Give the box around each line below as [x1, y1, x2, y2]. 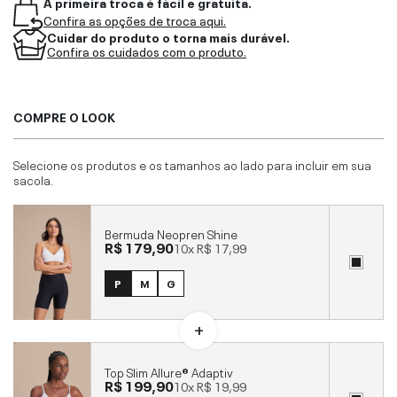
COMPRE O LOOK [13, 106, 115, 125]
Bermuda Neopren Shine [105, 224, 237, 243]
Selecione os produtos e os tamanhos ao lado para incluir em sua [13, 154, 371, 173]
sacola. [13, 169, 54, 188]
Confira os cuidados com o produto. [47, 42, 246, 59]
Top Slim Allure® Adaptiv [105, 362, 233, 380]
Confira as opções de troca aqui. [43, 11, 226, 28]
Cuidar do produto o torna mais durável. [47, 27, 290, 45]
